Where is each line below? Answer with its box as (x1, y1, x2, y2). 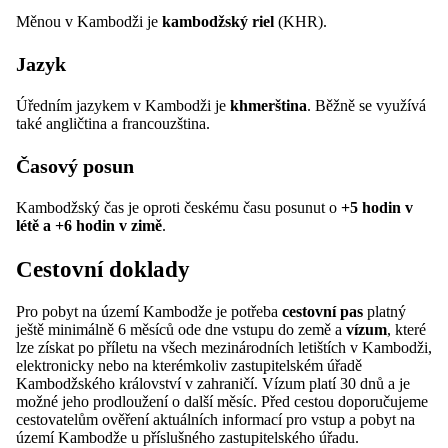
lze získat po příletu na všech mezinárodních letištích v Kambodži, (16, 338, 432, 356)
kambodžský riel (162, 13, 274, 31)
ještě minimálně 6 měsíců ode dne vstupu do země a (16, 320, 346, 338)
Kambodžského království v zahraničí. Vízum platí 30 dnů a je (16, 374, 410, 392)
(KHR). (274, 13, 327, 31)
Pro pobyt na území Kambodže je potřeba (16, 302, 282, 320)
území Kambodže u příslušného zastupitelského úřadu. (16, 428, 359, 446)
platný (363, 302, 406, 320)
